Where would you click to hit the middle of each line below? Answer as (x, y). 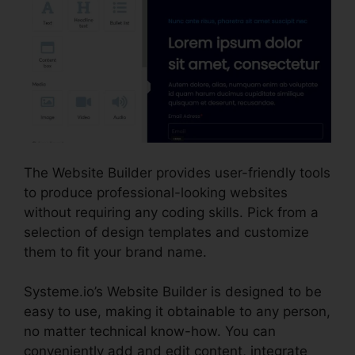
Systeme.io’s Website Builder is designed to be (173, 292)
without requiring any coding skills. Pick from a (171, 212)
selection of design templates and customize (166, 232)
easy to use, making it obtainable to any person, (177, 312)
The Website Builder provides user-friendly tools (177, 172)
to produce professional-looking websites (156, 192)
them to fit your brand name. (115, 252)
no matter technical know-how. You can (150, 332)
